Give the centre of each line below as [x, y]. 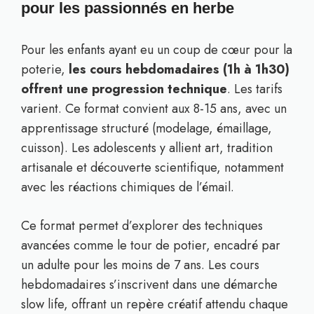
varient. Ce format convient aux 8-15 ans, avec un [154, 109]
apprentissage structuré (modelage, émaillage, [146, 128]
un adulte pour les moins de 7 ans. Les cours [140, 265]
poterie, [45, 69]
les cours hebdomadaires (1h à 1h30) [179, 69]
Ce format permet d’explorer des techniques [142, 226]
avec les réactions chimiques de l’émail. [128, 187]
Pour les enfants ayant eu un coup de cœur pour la [157, 50]
